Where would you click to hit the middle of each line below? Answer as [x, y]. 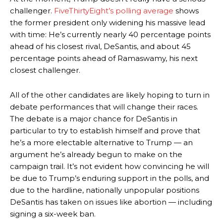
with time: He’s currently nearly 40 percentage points [110, 35]
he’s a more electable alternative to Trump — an [101, 143]
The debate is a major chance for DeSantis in [94, 119]
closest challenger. [45, 70]
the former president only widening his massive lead [108, 23]
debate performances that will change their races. [104, 107]
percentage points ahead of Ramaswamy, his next [104, 58]
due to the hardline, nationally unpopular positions [105, 190]
